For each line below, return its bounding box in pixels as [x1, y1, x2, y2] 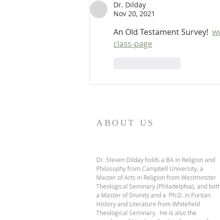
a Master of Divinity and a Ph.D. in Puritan [96, 191, 211, 199]
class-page [113, 38, 152, 50]
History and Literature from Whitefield [96, 200, 200, 208]
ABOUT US [96, 118, 155, 128]
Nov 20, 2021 [113, 9, 155, 19]
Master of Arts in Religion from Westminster [96, 173, 216, 182]
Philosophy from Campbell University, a [96, 165, 203, 173]
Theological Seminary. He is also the [96, 209, 196, 217]
